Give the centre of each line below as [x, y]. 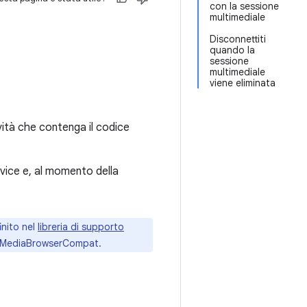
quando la [232, 50]
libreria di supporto [81, 227]
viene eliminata [243, 83]
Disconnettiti [238, 39]
